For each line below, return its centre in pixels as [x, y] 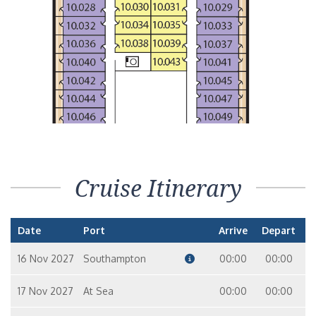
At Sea [98, 291]
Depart [279, 230]
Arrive [233, 230]
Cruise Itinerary [158, 188]
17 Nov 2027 [45, 291]
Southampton [114, 259]
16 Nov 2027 [46, 259]
